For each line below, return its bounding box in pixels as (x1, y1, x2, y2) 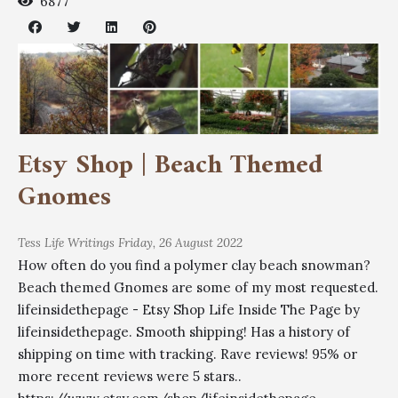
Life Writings (44, 234, 115, 251)
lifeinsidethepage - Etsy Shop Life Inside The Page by (18, 300, 360, 318)
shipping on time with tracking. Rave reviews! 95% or (18, 345, 357, 362)
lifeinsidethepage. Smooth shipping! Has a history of (18, 322, 350, 340)
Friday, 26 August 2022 (118, 234, 243, 251)
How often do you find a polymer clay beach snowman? (18, 256, 374, 274)
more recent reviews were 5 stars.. (18, 367, 242, 385)
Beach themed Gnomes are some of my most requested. (18, 278, 378, 296)
